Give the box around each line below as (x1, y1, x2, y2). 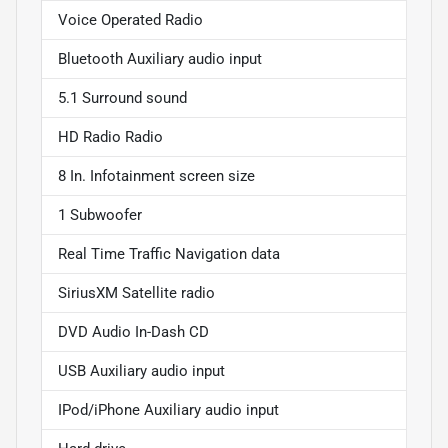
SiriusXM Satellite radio (58, 283, 215, 302)
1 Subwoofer (58, 205, 142, 224)
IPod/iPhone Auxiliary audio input (58, 400, 279, 419)
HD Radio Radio (58, 127, 163, 146)
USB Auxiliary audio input (58, 361, 225, 380)
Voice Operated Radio (58, 10, 203, 29)
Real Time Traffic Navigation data (58, 244, 280, 263)
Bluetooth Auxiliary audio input (58, 49, 262, 68)
